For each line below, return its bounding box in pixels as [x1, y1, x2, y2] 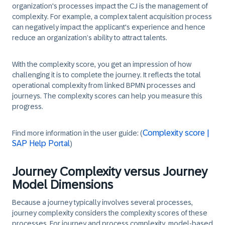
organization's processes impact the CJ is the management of [12, 2, 208, 10]
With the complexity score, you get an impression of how [12, 60, 191, 68]
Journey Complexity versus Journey [12, 165, 207, 178]
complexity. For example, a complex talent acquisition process [12, 13, 212, 21]
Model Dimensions [12, 178, 113, 191]
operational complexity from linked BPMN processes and [12, 81, 195, 89]
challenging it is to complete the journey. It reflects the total [12, 71, 201, 79]
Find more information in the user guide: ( [12, 129, 143, 137]
